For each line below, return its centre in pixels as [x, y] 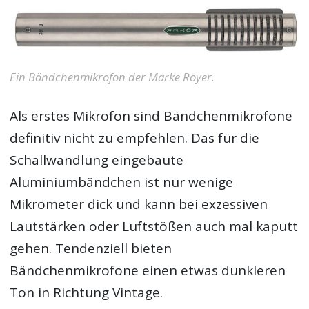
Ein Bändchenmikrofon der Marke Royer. [112, 77]
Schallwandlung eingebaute [97, 160]
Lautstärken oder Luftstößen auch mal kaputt [154, 227]
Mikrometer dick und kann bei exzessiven [139, 205]
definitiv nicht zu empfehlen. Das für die [135, 138]
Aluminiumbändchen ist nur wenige [122, 182]
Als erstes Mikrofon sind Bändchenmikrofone [151, 116]
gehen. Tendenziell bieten [91, 249]
